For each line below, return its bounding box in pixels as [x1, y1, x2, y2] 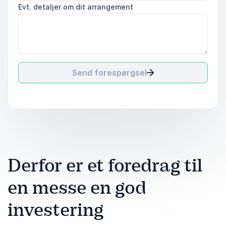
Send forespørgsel [72, 68, 147, 78]
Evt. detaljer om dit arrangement [18, 3, 133, 11]
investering [8, 198, 103, 221]
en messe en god [8, 176, 146, 199]
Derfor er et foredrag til [8, 154, 202, 177]
